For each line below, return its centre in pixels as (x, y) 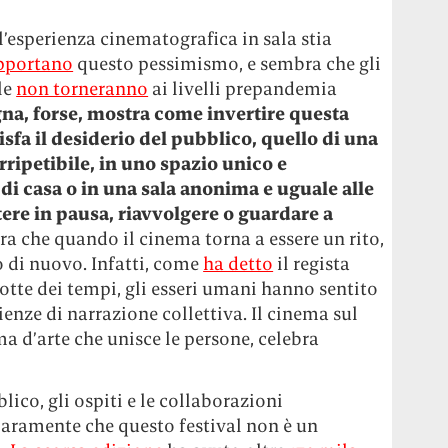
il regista (312, 263)
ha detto (238, 263)
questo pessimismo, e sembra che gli (227, 63)
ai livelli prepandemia (243, 88)
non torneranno (82, 88)
